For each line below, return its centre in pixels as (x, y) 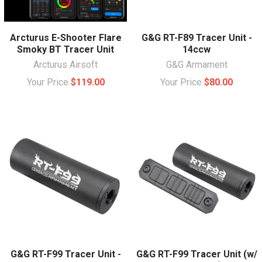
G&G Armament (196, 64)
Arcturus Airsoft (65, 64)
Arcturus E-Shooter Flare (65, 37)
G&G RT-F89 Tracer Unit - (196, 37)
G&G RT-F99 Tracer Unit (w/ (196, 254)
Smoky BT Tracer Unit (65, 49)
